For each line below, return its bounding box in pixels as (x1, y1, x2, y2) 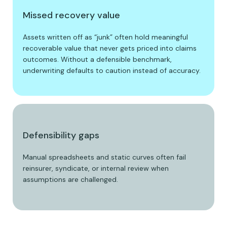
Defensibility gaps (23, 129, 99, 141)
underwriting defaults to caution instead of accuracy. (23, 65, 201, 75)
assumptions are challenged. (23, 174, 118, 184)
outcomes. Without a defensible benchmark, (23, 54, 172, 64)
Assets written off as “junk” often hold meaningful (23, 32, 188, 42)
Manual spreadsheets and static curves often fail (23, 152, 186, 162)
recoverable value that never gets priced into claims (23, 43, 197, 53)
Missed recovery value (23, 9, 120, 21)
